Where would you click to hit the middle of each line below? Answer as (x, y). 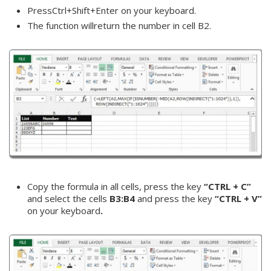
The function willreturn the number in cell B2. (119, 25)
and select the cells (68, 198)
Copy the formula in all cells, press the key (116, 186)
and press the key (175, 198)
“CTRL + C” (227, 186)
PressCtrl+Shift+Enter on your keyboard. (112, 10)
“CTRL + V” (238, 198)
